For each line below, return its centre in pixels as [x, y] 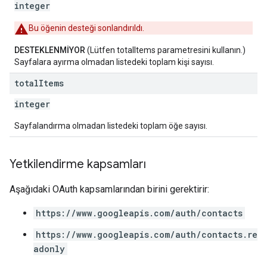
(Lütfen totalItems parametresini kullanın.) [165, 50]
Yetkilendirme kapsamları [78, 164]
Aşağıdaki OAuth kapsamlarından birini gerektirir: [109, 189]
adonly [49, 249]
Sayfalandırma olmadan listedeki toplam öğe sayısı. [111, 126]
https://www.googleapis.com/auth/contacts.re [147, 235]
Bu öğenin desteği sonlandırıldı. [86, 28]
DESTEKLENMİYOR [50, 50]
